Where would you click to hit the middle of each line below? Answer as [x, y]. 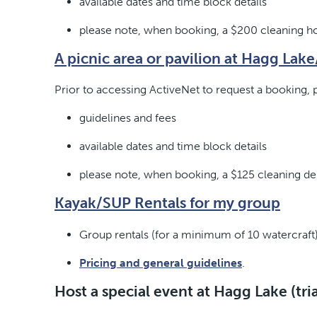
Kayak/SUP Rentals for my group [167, 203]
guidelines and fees [128, 118]
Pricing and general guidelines [161, 263]
